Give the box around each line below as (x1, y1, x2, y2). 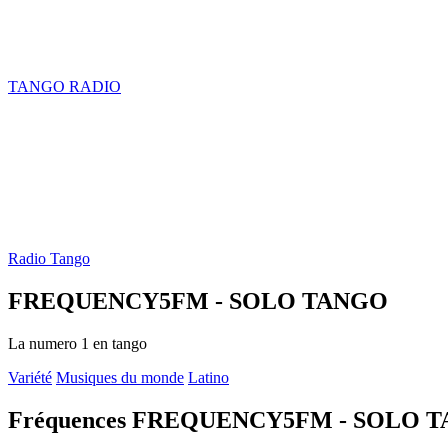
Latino (188, 368, 229, 386)
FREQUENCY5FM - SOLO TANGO (8, 287, 388, 314)
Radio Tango (8, 250, 90, 267)
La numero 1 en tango (8, 334, 147, 352)
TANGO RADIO (8, 78, 121, 95)
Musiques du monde (56, 368, 184, 386)
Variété (8, 368, 52, 386)
